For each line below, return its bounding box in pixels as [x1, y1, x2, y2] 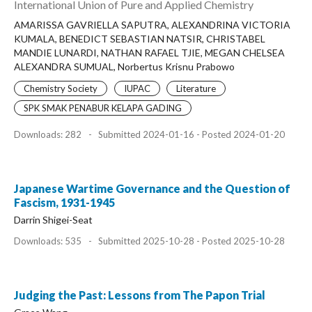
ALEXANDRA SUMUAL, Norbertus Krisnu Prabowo [14, 60, 235, 72]
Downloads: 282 [14, 128, 84, 140]
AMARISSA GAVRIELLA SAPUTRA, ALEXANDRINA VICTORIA [14, 18, 290, 31]
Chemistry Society [24, 82, 97, 94]
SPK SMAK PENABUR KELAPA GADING [24, 102, 182, 114]
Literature [176, 82, 216, 94]
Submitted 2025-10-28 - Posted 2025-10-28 [96, 235, 285, 247]
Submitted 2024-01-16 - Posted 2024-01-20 [96, 128, 285, 140]
